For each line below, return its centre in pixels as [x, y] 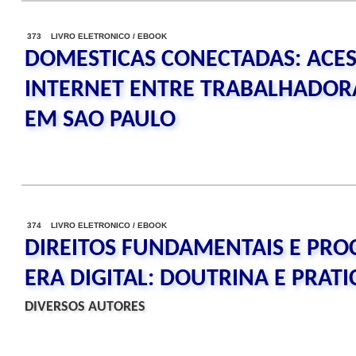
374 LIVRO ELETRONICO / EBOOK [97, 225]
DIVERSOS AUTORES [85, 307]
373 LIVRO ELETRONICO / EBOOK [97, 36]
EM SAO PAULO [100, 120]
